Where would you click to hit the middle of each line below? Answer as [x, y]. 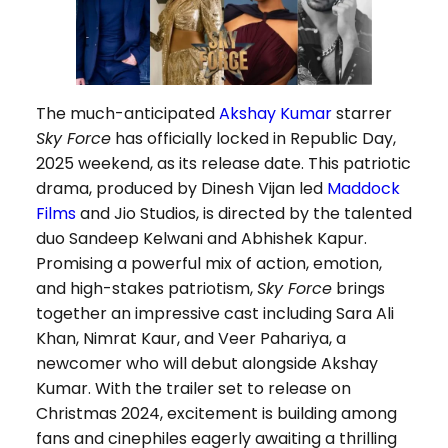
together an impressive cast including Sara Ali [214, 314]
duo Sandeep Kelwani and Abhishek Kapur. [201, 239]
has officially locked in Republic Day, [253, 139]
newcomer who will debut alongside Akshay [206, 364]
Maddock [363, 189]
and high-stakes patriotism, [146, 289]
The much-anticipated [127, 114]
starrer [361, 114]
